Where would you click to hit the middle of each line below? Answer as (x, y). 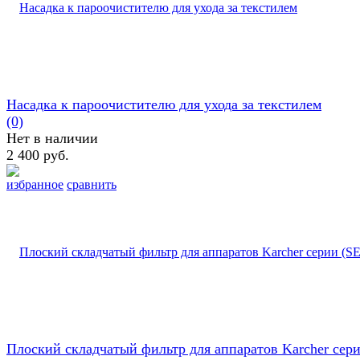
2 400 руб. (38, 155)
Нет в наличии (52, 139)
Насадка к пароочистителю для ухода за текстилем (164, 105)
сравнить (92, 185)
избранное (35, 185)
